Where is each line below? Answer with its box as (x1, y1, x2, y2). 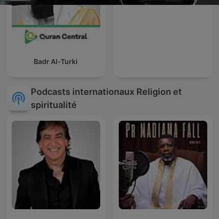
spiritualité (31, 100, 77, 110)
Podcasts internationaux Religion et (31, 87, 182, 97)
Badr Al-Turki (34, 57, 78, 66)
